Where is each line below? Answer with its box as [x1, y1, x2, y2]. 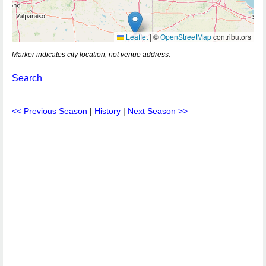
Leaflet [124, 31, 148, 42]
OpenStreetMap [160, 31, 211, 42]
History [94, 106, 121, 116]
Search [12, 73, 42, 83]
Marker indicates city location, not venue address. [12, 50, 170, 59]
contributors [211, 31, 251, 42]
